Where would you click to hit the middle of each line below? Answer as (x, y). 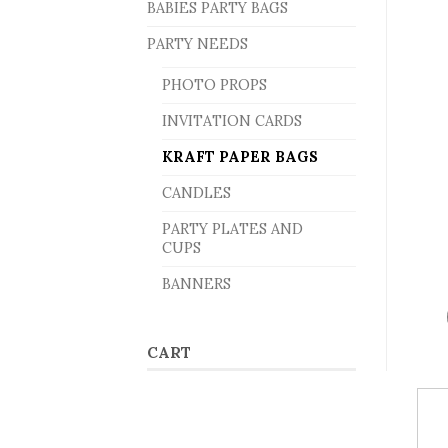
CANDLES (196, 193)
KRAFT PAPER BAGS (240, 157)
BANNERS (196, 284)
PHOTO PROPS (214, 85)
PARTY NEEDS (197, 44)
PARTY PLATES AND (232, 229)
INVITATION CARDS (232, 121)
